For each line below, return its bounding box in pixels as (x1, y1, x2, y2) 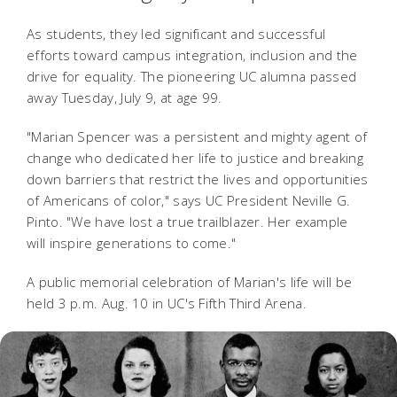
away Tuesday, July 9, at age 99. (27, 88, 222, 106)
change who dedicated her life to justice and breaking (27, 148, 363, 167)
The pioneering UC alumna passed (141, 66, 357, 85)
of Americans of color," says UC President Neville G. (27, 191, 351, 209)
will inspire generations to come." (27, 233, 237, 252)
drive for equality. (27, 66, 142, 85)
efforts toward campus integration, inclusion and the (27, 45, 358, 64)
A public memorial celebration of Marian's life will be (27, 272, 353, 291)
